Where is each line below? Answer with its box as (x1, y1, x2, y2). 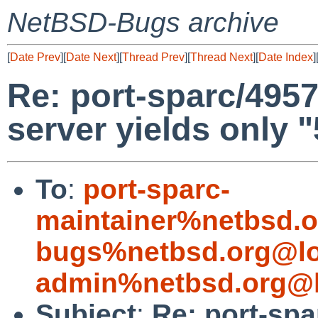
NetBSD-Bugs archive (7, 7, 279, 38)
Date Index (258, 51, 313, 63)
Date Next (66, 51, 116, 63)
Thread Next (190, 51, 253, 63)
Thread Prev (122, 51, 185, 63)
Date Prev (10, 51, 60, 63)
